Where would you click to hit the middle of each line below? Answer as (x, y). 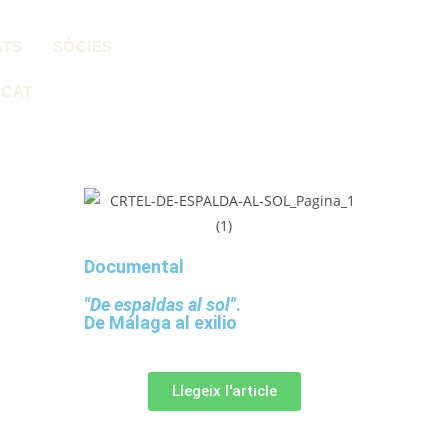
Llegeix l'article (224, 391)
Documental (134, 266)
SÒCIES (82, 46)
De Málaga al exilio (160, 322)
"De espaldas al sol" (160, 304)
